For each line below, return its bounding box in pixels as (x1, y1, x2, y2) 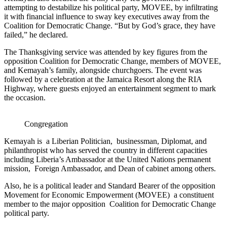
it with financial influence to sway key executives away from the (4, 12, 209, 21)
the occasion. (4, 93, 46, 102)
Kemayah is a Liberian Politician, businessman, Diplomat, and (4, 136, 207, 145)
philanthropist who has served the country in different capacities (4, 145, 207, 155)
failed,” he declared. (4, 30, 68, 39)
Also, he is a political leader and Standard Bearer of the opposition (4, 181, 215, 190)
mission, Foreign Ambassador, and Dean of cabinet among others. (4, 164, 216, 173)
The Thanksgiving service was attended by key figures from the (4, 47, 207, 56)
